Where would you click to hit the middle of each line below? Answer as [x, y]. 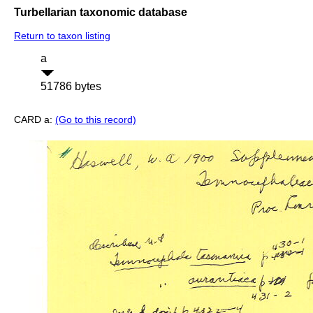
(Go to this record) [96, 120]
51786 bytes [71, 87]
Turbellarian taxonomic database [101, 12]
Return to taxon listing [62, 36]
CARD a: [35, 120]
